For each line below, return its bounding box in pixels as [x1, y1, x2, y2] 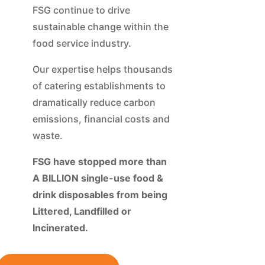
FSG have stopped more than [32, 155, 167, 167]
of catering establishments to [32, 79, 166, 92]
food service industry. [32, 37, 131, 49]
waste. [32, 129, 63, 141]
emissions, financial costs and [32, 112, 170, 125]
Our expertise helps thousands [32, 63, 173, 75]
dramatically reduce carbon [32, 96, 156, 108]
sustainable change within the [32, 20, 169, 33]
